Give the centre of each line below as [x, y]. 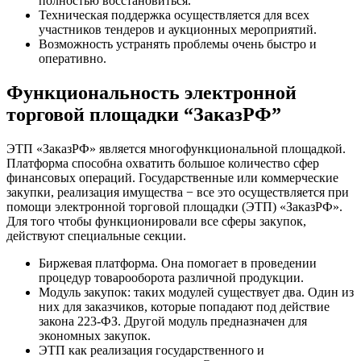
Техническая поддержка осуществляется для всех [174, 15]
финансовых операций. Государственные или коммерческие [172, 177]
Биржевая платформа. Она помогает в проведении [178, 263]
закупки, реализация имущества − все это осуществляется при [178, 192]
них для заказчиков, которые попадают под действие [184, 306]
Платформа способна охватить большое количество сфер [163, 163]
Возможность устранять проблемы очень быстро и [178, 44]
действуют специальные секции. [96, 235]
